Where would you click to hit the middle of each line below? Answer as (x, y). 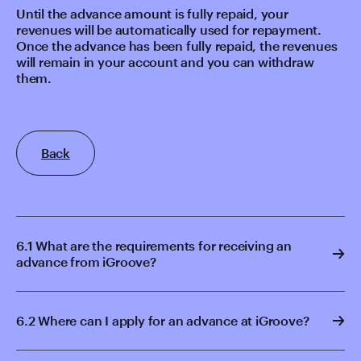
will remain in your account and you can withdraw (165, 62)
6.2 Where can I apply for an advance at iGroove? (163, 320)
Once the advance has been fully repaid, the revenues (177, 46)
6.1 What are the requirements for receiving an (154, 245)
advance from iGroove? (86, 261)
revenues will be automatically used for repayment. (169, 29)
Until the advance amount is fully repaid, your (152, 13)
